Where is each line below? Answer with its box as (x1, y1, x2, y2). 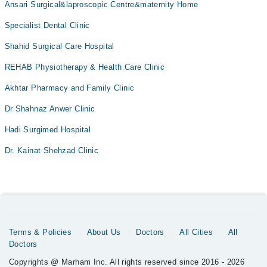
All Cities (179, 228, 213, 237)
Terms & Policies (9, 228, 72, 237)
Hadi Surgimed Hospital (4, 125, 91, 135)
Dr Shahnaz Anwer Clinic (4, 104, 95, 114)
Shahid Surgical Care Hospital (4, 42, 114, 51)
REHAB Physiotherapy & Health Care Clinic (4, 63, 165, 72)
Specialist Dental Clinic (4, 21, 90, 30)
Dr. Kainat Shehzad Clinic (4, 146, 99, 156)
